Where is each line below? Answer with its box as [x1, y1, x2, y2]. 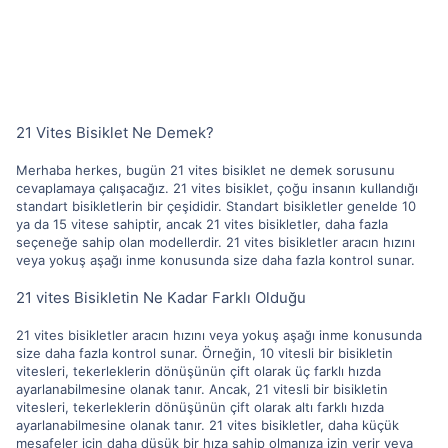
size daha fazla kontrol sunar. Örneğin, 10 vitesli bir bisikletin [16, 344, 393, 361]
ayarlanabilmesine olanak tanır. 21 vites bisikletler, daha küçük [16, 416, 399, 433]
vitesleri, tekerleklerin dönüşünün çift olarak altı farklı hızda [16, 398, 384, 415]
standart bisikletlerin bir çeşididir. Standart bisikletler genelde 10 [16, 197, 416, 214]
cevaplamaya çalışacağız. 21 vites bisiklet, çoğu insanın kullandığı [16, 179, 418, 196]
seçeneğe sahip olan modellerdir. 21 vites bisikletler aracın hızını [16, 233, 415, 250]
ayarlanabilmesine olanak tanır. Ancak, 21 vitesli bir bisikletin [16, 380, 388, 397]
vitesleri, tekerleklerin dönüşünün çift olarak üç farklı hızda [16, 362, 381, 379]
